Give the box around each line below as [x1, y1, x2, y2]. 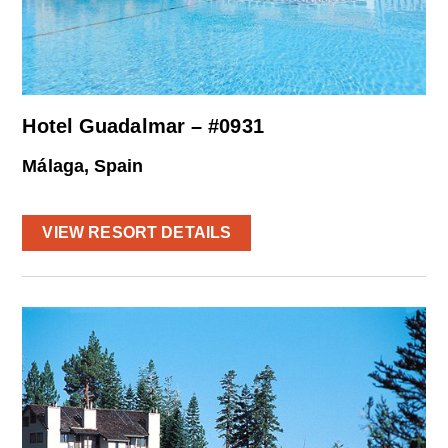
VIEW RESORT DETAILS [42, 223, 232, 241]
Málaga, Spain [22, 155, 144, 176]
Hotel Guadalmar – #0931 [22, 114, 264, 137]
